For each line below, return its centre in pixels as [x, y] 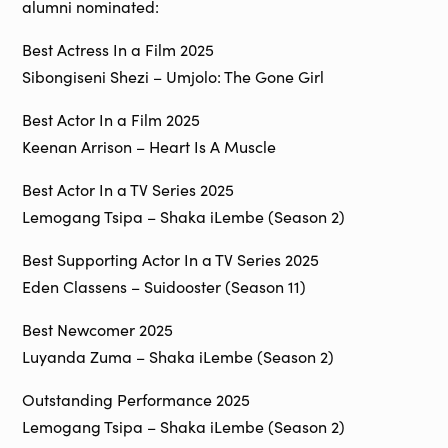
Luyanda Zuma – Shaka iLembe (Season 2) [178, 357]
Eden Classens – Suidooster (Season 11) [164, 287]
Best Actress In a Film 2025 [118, 50]
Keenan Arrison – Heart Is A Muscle [149, 147]
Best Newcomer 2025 [98, 330]
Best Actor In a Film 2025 [111, 120]
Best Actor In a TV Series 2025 [128, 190]
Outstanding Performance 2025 [136, 400]
